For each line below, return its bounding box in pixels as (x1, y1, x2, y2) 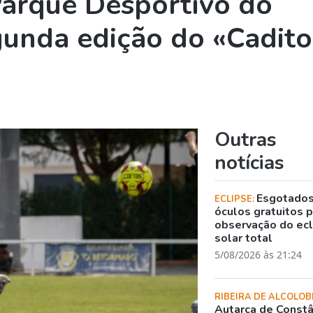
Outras (214, 126, 277, 153)
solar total (214, 230, 273, 246)
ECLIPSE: (214, 192, 257, 205)
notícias (214, 149, 285, 176)
